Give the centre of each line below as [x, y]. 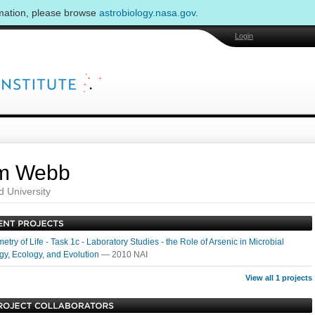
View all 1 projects [279, 278]
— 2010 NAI [124, 255]
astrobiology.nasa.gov [147, 13]
